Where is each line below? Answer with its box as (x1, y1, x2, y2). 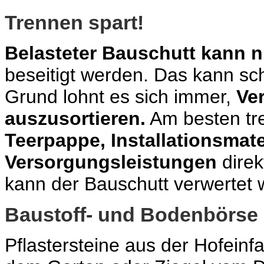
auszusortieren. (5, 108, 146, 130)
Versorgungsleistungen (5, 151, 217, 173)
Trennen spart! (5, 11, 144, 34)
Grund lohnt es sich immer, (5, 86, 236, 108)
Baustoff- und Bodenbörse (5, 203, 258, 226)
